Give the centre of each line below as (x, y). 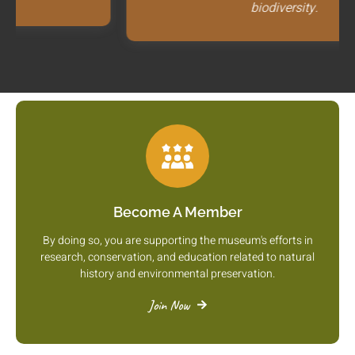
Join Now (169, 305)
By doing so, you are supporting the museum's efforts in (177, 241)
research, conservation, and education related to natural (177, 258)
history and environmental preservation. (177, 274)
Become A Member (177, 212)
